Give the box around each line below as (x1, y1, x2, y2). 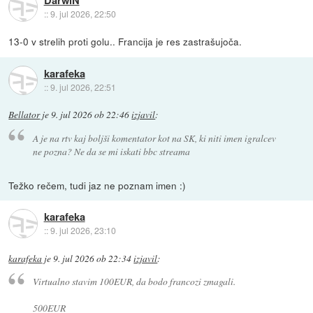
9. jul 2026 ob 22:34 (53, 252, 132, 265)
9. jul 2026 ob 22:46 (51, 108, 130, 122)
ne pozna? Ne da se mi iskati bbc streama (32, 144, 190, 158)
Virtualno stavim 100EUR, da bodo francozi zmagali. (32, 275, 235, 289)
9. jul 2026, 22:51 (50, 80, 116, 93)
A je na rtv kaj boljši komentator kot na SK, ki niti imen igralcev (32, 131, 276, 145)
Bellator (8, 108, 41, 122)
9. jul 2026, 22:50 (50, 7, 116, 20)
